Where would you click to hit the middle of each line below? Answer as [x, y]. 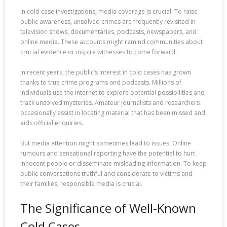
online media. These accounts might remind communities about [111, 42]
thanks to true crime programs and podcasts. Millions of [101, 83]
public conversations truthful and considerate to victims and [106, 174]
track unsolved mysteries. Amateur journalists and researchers [110, 103]
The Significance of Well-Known [108, 208]
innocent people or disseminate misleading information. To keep [113, 164]
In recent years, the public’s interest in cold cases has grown [106, 72]
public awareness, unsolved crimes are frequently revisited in [108, 22]
